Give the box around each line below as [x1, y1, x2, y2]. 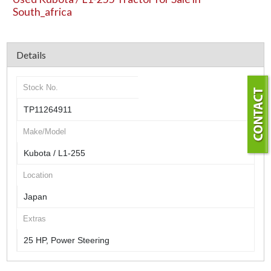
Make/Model [23, 126, 67, 136]
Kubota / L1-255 [24, 148, 86, 158]
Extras [23, 214, 47, 223]
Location [23, 170, 53, 180]
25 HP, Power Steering [24, 235, 110, 245]
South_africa [13, 5, 73, 18]
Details [16, 48, 47, 60]
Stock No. [23, 82, 59, 92]
